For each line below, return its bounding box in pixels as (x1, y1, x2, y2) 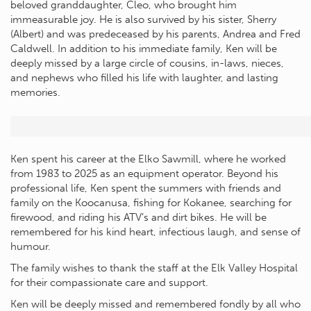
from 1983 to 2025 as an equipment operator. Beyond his (10, 167, 278, 180)
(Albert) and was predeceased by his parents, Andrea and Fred (10, 28, 301, 41)
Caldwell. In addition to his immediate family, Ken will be (10, 42, 277, 56)
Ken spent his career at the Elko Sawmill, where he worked (10, 153, 286, 166)
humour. (10, 240, 51, 253)
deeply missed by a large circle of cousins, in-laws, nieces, (10, 57, 284, 70)
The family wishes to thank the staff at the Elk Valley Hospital (10, 262, 298, 275)
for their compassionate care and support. (10, 276, 208, 289)
